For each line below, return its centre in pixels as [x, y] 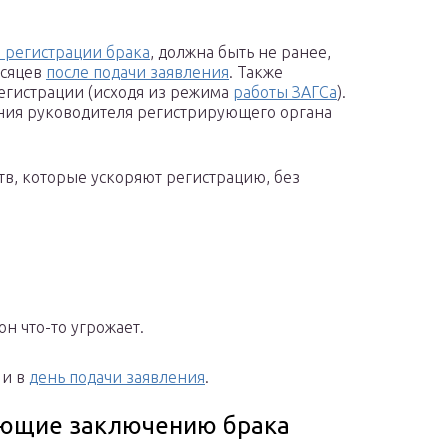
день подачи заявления [117, 377]
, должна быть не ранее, [240, 52]
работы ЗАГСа [285, 92]
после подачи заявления [137, 72]
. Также [256, 72]
